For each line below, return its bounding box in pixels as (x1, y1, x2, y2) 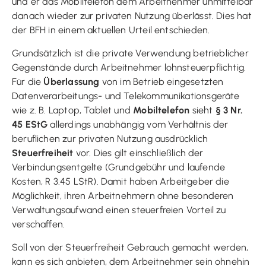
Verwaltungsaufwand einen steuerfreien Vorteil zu (12, 204, 226, 216)
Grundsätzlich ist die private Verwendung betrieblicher (12, 47, 249, 59)
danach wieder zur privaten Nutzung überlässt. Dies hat (12, 9, 252, 21)
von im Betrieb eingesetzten (99, 75, 224, 87)
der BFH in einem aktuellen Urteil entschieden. (12, 24, 210, 36)
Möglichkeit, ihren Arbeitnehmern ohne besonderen (12, 189, 234, 201)
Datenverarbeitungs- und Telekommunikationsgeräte (12, 90, 240, 102)
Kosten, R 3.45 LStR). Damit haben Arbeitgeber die (12, 175, 229, 187)
